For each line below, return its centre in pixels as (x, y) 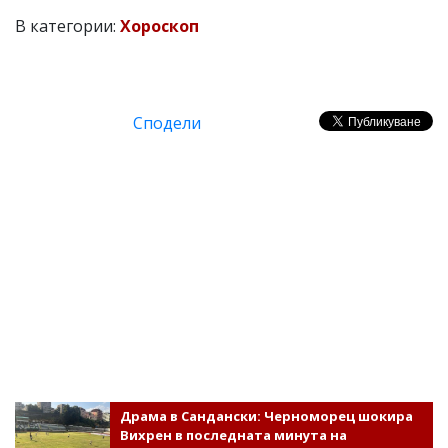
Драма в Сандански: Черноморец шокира (266, 415)
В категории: (67, 25)
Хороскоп (159, 25)
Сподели (167, 122)
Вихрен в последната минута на (233, 434)
